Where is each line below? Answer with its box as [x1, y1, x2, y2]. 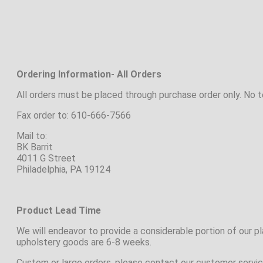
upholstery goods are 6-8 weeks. [16, 237, 151, 248]
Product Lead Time [16, 205, 101, 216]
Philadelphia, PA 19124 [16, 164, 110, 175]
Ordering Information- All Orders [16, 69, 161, 80]
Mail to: [16, 130, 47, 141]
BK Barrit [16, 141, 53, 153]
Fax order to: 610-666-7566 [16, 110, 131, 121]
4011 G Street [16, 153, 76, 164]
